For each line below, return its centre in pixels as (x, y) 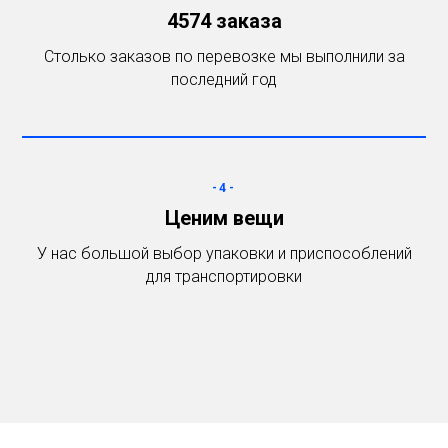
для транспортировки (224, 276)
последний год (224, 79)
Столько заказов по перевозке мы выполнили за (224, 56)
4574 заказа (224, 21)
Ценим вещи (224, 218)
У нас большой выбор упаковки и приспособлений (224, 253)
